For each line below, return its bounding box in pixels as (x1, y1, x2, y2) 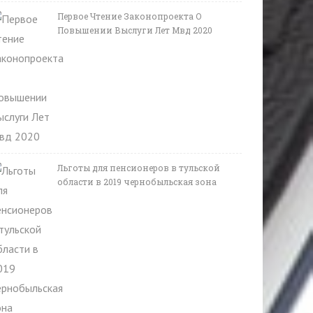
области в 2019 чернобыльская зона (57, 176, 217, 187)
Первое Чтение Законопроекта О (57, 10, 202, 22)
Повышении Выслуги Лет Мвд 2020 (57, 24, 212, 36)
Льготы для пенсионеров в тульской (57, 162, 220, 173)
